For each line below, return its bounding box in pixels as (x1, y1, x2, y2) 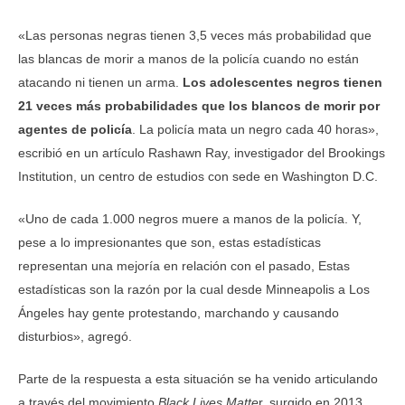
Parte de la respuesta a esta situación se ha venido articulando (18, 371, 378, 386)
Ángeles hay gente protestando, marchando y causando (18, 305, 339, 320)
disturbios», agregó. (18, 328, 132, 344)
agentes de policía (18, 121, 132, 137)
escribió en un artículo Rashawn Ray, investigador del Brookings (18, 145, 385, 160)
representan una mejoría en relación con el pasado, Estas (18, 258, 350, 273)
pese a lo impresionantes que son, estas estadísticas (18, 234, 321, 250)
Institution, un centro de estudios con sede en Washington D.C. (18, 168, 378, 184)
